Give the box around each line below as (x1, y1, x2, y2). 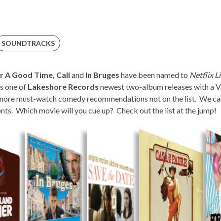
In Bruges (85, 70, 119, 79)
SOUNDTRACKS (1, 38, 55, 47)
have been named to (119, 70, 189, 79)
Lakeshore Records (28, 81, 99, 91)
